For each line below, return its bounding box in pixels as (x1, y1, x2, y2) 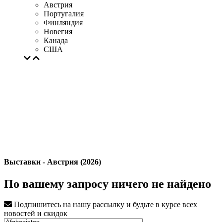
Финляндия (44, 18, 83, 27)
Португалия (44, 9, 84, 18)
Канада (44, 36, 68, 45)
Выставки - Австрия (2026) (4, 158, 101, 166)
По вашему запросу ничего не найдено (4, 177, 211, 190)
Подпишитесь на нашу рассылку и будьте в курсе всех (12, 200, 197, 209)
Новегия (44, 27, 72, 36)
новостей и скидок (4, 209, 67, 218)
